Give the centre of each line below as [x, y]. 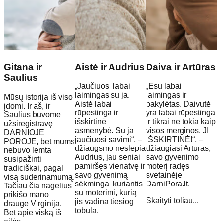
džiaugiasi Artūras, [178, 148]
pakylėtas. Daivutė [178, 104]
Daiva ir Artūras [181, 67]
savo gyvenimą [101, 175]
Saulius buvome [32, 114]
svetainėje [164, 175]
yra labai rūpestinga [181, 112]
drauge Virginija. [33, 203]
